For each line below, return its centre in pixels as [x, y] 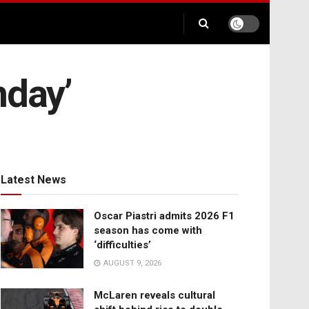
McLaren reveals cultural [154, 296]
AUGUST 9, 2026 [131, 263]
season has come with [148, 231]
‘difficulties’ [122, 245]
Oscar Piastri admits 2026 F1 [164, 216]
